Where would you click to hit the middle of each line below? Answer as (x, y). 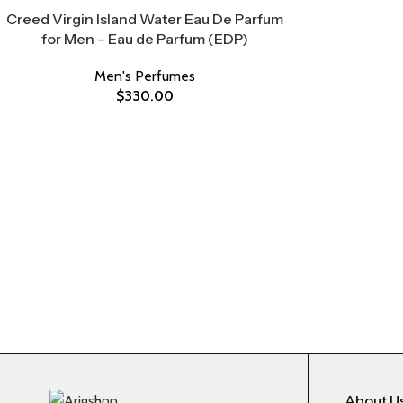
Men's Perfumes (144, 76)
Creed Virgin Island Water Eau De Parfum (144, 19)
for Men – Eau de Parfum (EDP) (144, 39)
